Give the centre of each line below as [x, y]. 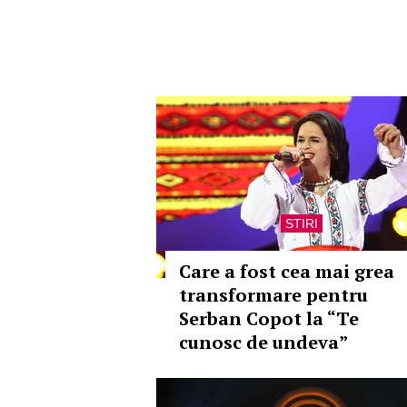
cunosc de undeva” [263, 342]
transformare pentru [273, 295]
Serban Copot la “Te [269, 318]
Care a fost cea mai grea [287, 271]
